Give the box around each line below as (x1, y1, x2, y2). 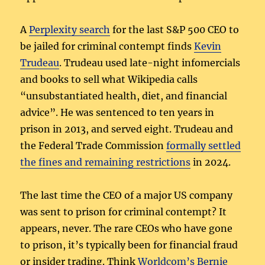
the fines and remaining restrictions (20, 156, 191, 168)
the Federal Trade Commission (20, 139, 167, 151)
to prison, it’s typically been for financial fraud (20, 238, 238, 251)
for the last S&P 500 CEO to (110, 23, 240, 35)
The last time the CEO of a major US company (20, 189, 233, 201)
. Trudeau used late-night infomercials (59, 56, 241, 69)
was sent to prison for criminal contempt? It (20, 205, 227, 218)
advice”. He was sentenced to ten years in (20, 106, 215, 118)
